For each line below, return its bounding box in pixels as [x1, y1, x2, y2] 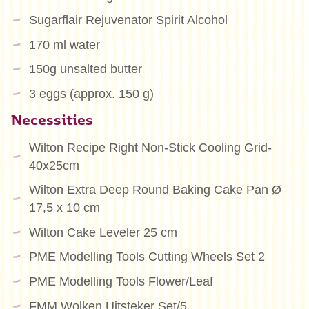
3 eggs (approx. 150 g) [28, 86, 154, 101]
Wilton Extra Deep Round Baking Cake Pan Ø [28, 183, 281, 197]
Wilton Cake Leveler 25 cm [28, 225, 177, 239]
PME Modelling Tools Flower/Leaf [28, 275, 213, 289]
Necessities [11, 114, 93, 128]
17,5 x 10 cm [28, 201, 100, 215]
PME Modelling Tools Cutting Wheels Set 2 [28, 250, 265, 264]
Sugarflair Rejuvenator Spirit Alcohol [28, 13, 228, 28]
